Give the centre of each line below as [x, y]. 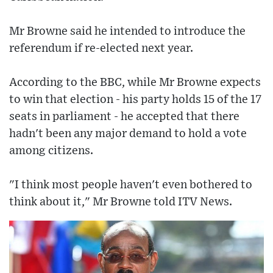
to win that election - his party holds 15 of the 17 [135, 99]
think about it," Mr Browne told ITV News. [121, 202]
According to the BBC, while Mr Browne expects [135, 82]
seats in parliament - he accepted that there [124, 116]
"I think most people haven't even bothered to [131, 185]
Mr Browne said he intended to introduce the [127, 31]
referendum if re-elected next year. [101, 48]
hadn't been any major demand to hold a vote [128, 133]
